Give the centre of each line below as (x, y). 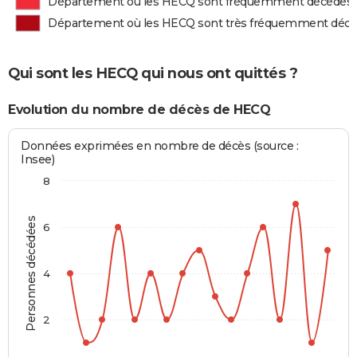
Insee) (38, 160)
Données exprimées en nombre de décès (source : (160, 146)
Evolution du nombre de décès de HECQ (139, 109)
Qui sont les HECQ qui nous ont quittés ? (153, 73)
